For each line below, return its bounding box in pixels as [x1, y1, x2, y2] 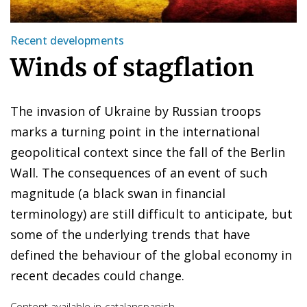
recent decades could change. [10, 267, 184, 284]
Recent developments [10, 32, 124, 48]
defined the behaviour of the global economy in [10, 246, 292, 263]
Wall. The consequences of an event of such [10, 164, 267, 181]
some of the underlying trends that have [10, 225, 250, 243]
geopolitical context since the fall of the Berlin [10, 143, 285, 160]
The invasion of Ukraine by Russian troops [10, 102, 261, 119]
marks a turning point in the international [10, 123, 260, 140]
